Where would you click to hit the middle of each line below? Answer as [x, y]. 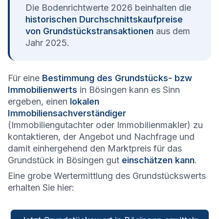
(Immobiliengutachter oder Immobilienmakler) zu [105, 125]
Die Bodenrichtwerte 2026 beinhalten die [108, 8]
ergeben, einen [39, 102]
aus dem [172, 31]
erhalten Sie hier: [41, 188]
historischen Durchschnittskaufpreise [104, 20]
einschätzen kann [158, 160]
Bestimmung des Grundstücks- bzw [117, 78]
